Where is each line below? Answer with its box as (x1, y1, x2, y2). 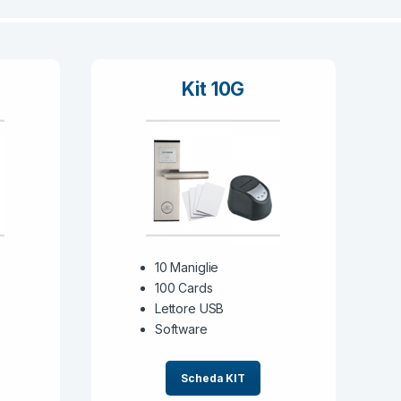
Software (154, 320, 208, 337)
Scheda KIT (181, 371, 246, 385)
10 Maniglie (154, 259, 219, 275)
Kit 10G (182, 78, 245, 101)
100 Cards (154, 279, 213, 295)
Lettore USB (154, 300, 225, 316)
